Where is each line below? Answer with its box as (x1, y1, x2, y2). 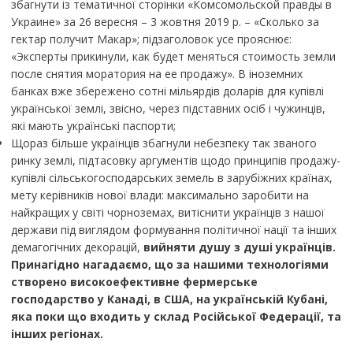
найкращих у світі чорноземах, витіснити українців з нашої (10, 205, 325, 221)
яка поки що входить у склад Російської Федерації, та (10, 309, 341, 325)
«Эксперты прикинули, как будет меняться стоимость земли (10, 49, 336, 65)
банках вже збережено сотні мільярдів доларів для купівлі (10, 84, 324, 99)
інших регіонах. (10, 326, 103, 342)
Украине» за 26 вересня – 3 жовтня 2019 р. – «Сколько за (10, 14, 319, 30)
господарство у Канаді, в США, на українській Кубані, (10, 292, 328, 307)
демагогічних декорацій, (10, 240, 143, 255)
